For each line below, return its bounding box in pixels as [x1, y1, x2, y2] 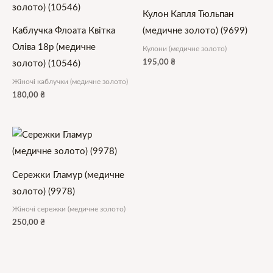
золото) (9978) [12, 186, 75, 196]
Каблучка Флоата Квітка [12, 26, 115, 36]
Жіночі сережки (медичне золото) [12, 205, 126, 213]
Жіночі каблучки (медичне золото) [12, 77, 128, 85]
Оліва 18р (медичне [12, 43, 96, 52]
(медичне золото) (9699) [143, 26, 247, 36]
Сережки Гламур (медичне [12, 170, 124, 180]
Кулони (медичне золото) [143, 44, 227, 52]
